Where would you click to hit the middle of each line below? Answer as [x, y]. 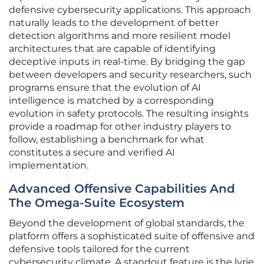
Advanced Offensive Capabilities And [122, 189]
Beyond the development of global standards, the [127, 223]
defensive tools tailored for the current [99, 249]
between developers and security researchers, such [130, 75]
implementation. [49, 166]
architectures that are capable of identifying [112, 49]
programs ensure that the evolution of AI [105, 88]
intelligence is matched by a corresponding [111, 101]
